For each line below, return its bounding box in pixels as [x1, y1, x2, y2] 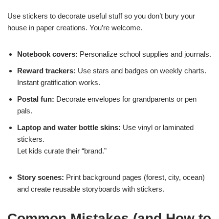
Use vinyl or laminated [121, 123, 194, 131]
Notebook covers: [17, 49, 78, 58]
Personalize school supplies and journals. [78, 49, 211, 58]
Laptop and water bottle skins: [17, 123, 121, 131]
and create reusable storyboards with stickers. [17, 184, 164, 193]
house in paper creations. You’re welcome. [7, 23, 142, 32]
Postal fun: [17, 94, 54, 103]
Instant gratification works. [17, 78, 100, 87]
